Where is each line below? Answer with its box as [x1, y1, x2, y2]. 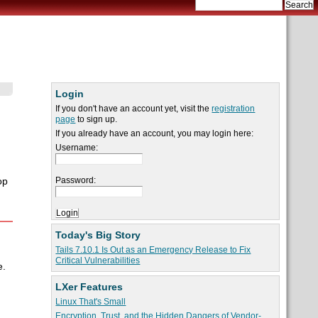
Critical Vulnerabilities [55, 256, 141, 266]
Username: [55, 143, 99, 153]
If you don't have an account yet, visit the [55, 104, 212, 114]
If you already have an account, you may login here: [55, 128, 254, 139]
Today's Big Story [55, 229, 141, 241]
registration [212, 104, 256, 114]
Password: [55, 175, 97, 186]
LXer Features [55, 281, 124, 293]
